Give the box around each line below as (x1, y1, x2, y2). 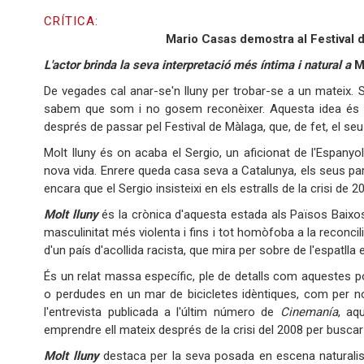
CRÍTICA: (44, 14, 102, 29)
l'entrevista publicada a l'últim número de (44, 305, 280, 320)
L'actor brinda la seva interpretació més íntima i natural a (44, 58, 355, 73)
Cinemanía (279, 305, 338, 320)
